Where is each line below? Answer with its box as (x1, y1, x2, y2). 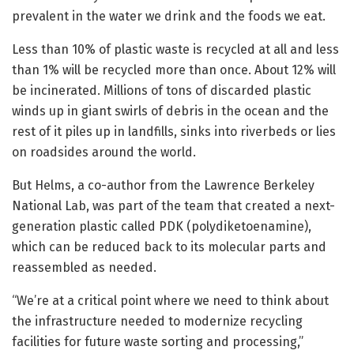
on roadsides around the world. (12, 145, 196, 160)
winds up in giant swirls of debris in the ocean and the (12, 104, 329, 119)
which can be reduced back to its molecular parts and (12, 239, 326, 255)
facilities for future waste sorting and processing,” (12, 334, 303, 350)
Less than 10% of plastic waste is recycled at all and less (12, 42, 339, 58)
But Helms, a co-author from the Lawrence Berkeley (12, 178, 314, 194)
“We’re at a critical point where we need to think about (12, 293, 329, 309)
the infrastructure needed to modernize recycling (12, 314, 303, 330)
